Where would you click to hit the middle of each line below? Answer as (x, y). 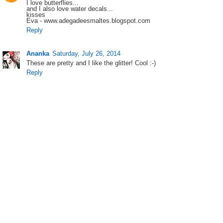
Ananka (38, 53)
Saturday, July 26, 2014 (87, 53)
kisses (36, 14)
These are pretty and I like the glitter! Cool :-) (91, 63)
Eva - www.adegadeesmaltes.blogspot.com (89, 20)
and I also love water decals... (70, 8)
